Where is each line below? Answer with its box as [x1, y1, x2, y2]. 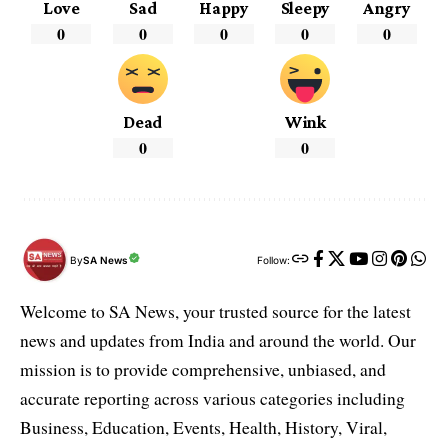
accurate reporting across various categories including [20, 387, 405, 411]
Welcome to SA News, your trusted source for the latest [20, 300, 411, 324]
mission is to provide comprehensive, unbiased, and [20, 358, 386, 382]
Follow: [257, 254, 290, 267]
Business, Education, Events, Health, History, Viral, [20, 416, 387, 440]
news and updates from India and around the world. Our [20, 329, 416, 353]
